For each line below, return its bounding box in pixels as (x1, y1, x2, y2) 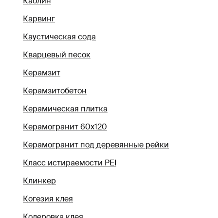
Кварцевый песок (23, 50, 91, 60)
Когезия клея (23, 194, 73, 204)
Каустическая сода (23, 32, 96, 42)
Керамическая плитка (23, 104, 108, 114)
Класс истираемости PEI (23, 158, 116, 168)
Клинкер (23, 176, 56, 186)
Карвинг (23, 14, 55, 24)
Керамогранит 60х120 (23, 122, 107, 132)
